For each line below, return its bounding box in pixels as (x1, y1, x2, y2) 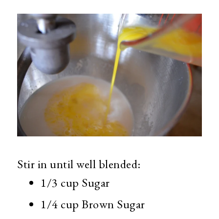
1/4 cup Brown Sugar (41, 196, 148, 212)
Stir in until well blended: (17, 156, 141, 172)
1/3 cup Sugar (41, 175, 110, 190)
